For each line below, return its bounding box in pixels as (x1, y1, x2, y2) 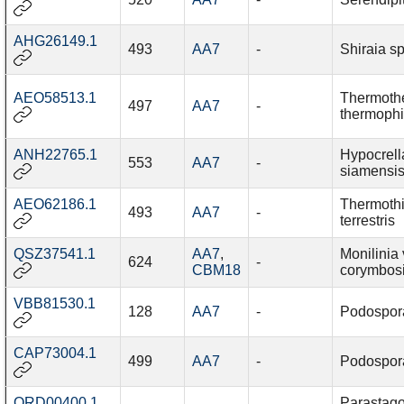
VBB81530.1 (13, 296, 96, 312)
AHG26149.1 (13, 33, 97, 50)
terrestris (339, 213, 395, 229)
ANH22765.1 (13, 147, 97, 163)
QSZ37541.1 (13, 246, 96, 262)
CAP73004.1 (13, 345, 96, 362)
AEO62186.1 (13, 197, 96, 213)
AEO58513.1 (13, 90, 96, 106)
